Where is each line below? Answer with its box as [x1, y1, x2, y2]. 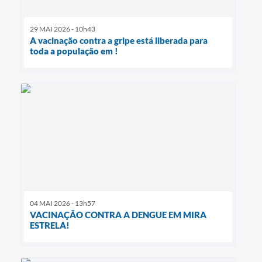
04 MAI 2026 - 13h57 [30, 199, 95, 208]
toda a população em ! [30, 45, 118, 56]
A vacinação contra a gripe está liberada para [30, 35, 208, 46]
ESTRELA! [30, 220, 70, 230]
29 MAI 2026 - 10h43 [30, 24, 95, 33]
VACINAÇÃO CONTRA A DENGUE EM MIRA [30, 209, 206, 220]
